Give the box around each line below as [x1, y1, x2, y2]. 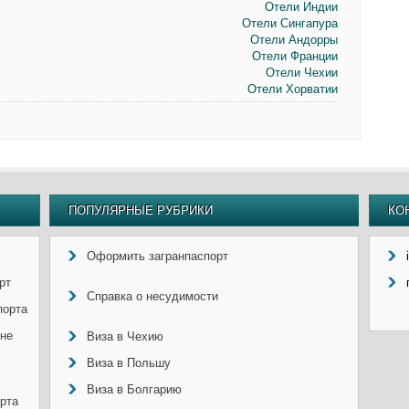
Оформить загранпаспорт [87, 249, 228, 263]
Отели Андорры [249, 33, 338, 47]
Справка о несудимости [87, 289, 218, 303]
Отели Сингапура [241, 16, 338, 30]
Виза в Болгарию [87, 383, 182, 396]
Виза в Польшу [87, 356, 171, 370]
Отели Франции [251, 49, 338, 63]
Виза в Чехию [87, 330, 163, 343]
